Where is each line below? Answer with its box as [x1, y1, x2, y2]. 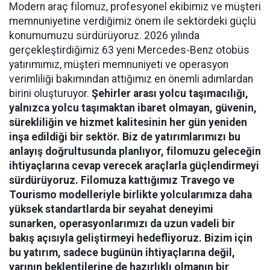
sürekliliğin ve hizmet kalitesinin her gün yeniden [9, 116, 247, 129]
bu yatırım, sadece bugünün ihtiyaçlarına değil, [9, 246, 235, 259]
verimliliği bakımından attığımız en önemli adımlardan [9, 73, 253, 86]
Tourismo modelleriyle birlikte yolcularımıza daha [9, 189, 252, 201]
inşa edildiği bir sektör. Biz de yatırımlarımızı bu [9, 131, 240, 143]
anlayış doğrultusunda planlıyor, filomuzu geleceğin [9, 145, 261, 158]
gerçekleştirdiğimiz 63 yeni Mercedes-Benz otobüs [9, 44, 250, 57]
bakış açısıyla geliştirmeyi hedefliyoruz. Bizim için [9, 232, 253, 245]
